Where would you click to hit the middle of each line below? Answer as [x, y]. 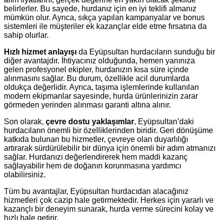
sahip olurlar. [26, 35]
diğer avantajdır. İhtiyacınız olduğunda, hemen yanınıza [99, 60]
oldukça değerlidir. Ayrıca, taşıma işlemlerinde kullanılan [101, 87]
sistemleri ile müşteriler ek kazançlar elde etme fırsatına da [105, 26]
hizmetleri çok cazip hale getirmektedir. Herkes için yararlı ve [109, 200]
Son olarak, [25, 121]
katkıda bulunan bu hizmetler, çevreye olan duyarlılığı [96, 139]
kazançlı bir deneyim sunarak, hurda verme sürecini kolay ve [109, 209]
